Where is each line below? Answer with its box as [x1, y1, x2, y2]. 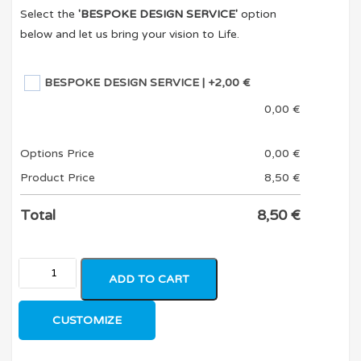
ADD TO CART [109, 272, 190, 286]
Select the [20, 7, 79, 22]
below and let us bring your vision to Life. [20, 27, 240, 42]
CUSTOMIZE [52, 313, 122, 327]
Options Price [20, 146, 95, 160]
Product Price [20, 170, 96, 185]
